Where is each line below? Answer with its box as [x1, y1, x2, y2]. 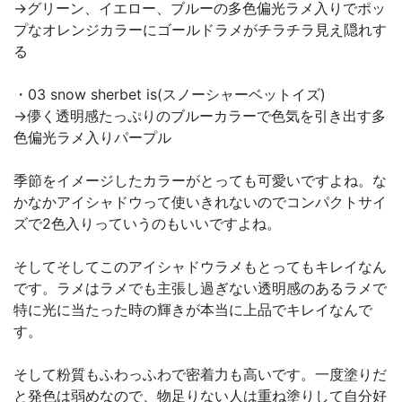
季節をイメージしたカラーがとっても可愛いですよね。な [13, 171, 387, 189]
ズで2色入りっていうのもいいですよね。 [13, 214, 281, 232]
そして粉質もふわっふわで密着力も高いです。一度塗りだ [13, 365, 387, 383]
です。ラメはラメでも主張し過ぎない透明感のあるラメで [13, 279, 387, 297]
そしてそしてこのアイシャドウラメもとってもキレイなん [13, 258, 387, 275]
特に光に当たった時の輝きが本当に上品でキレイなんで [13, 301, 372, 319]
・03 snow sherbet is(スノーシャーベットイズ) [13, 85, 326, 103]
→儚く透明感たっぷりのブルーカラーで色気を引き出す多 [13, 107, 386, 125]
